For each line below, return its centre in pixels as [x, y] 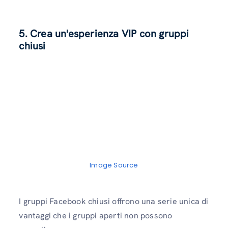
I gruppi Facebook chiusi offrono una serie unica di [114, 201]
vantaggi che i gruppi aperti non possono [96, 215]
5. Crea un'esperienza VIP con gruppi [104, 34]
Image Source [114, 165]
